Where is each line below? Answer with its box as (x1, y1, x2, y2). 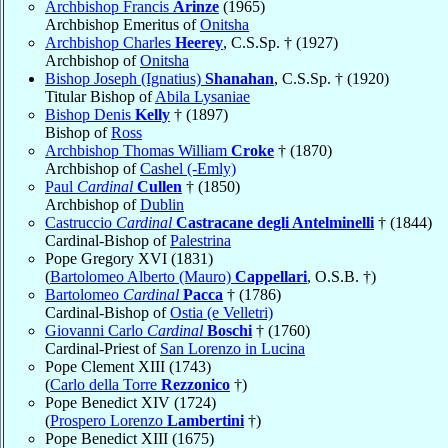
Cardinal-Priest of (45, 339, 160, 357)
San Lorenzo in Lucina (160, 339, 305, 357)
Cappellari (235, 267, 307, 285)
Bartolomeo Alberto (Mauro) (50, 267, 235, 285)
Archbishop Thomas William (45, 141, 231, 159)
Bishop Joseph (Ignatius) (45, 69, 205, 87)
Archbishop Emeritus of (45, 15, 200, 33)
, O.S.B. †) (307, 267, 376, 285)
